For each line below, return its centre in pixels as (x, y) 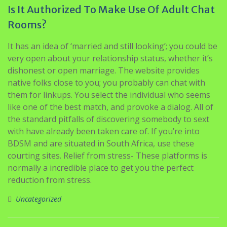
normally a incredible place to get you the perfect (101, 167)
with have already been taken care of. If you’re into (104, 131)
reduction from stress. (50, 180)
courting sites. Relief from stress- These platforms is (107, 155)
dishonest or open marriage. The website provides (104, 70)
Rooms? (27, 24)
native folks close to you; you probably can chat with (106, 82)
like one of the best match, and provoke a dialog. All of (110, 107)
